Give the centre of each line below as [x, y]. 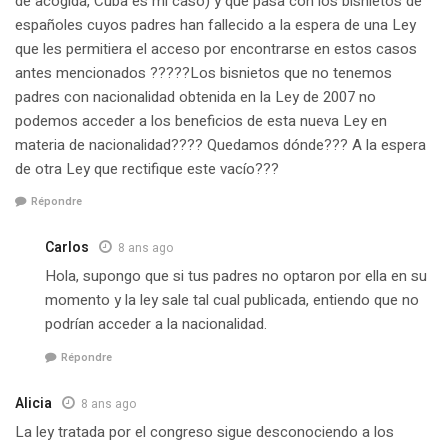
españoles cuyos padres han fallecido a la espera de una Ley [215, 24]
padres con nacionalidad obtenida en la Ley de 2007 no [195, 96]
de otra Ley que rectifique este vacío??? [147, 168]
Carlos [67, 248]
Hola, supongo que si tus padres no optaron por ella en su [236, 276]
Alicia [33, 403]
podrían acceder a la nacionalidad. [156, 324]
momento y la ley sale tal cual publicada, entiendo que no [232, 300]
